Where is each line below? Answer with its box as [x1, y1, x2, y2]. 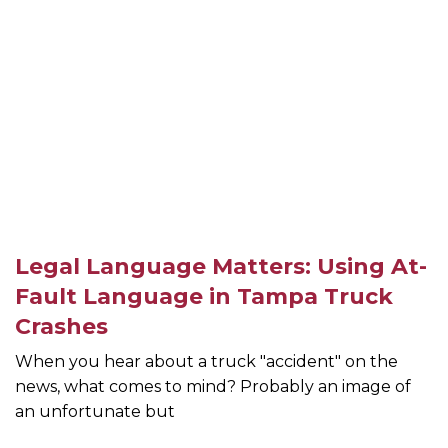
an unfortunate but [15, 402, 175, 422]
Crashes [15, 313, 108, 341]
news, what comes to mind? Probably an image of [15, 377, 411, 397]
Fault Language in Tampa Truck [15, 283, 393, 311]
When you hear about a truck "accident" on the [15, 352, 398, 372]
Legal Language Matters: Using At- [15, 253, 427, 281]
